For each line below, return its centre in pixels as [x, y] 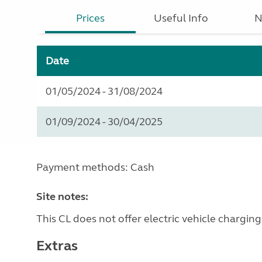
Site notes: [62, 196]
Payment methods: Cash [95, 167]
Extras [57, 246]
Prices [91, 18]
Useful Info [181, 18]
